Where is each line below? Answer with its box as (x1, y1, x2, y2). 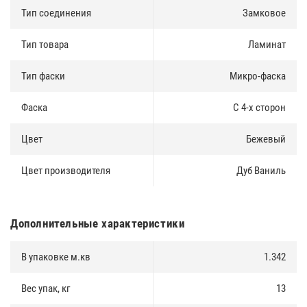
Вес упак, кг (21, 282, 71, 295)
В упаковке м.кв (21, 250, 90, 263)
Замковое (243, 6, 286, 19)
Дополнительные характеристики (10, 216, 185, 230)
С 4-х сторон (233, 101, 286, 114)
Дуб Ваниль (236, 164, 286, 177)
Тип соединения (21, 6, 91, 19)
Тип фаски (21, 69, 65, 82)
